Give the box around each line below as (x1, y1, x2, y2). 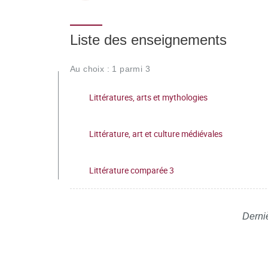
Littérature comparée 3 (89, 164, 174, 176)
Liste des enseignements (70, 32, 227, 48)
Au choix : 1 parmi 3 (70, 64, 150, 74)
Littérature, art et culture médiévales (89, 127, 223, 139)
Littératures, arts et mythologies (89, 91, 208, 103)
